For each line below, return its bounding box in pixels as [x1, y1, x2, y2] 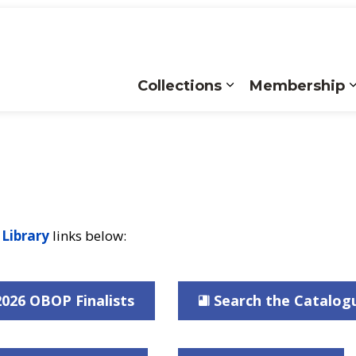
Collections [137, 76, 222, 95]
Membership [250, 76, 345, 95]
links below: [49, 226, 126, 245]
